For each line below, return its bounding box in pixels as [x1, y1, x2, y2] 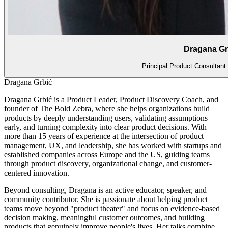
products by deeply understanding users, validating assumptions [4, 113, 208, 122]
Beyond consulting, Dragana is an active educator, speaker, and [4, 185, 207, 194]
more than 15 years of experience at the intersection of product [4, 131, 204, 140]
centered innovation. [4, 168, 69, 177]
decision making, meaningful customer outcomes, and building [4, 213, 205, 222]
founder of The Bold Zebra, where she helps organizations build [4, 104, 210, 113]
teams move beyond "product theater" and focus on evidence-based [4, 204, 220, 213]
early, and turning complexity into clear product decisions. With [4, 122, 207, 131]
